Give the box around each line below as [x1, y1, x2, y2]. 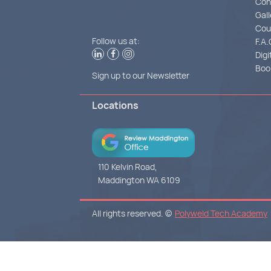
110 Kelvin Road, [98, 161, 158, 173]
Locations [92, 99, 139, 113]
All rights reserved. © [92, 207, 172, 220]
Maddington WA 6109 [98, 174, 181, 186]
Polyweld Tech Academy [175, 207, 267, 220]
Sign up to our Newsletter [92, 70, 189, 82]
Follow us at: [92, 35, 140, 47]
